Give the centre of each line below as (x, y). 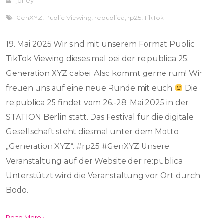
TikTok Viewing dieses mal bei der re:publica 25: (98, 59)
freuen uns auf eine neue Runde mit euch (90, 88)
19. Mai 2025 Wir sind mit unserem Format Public (100, 44)
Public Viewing (69, 18)
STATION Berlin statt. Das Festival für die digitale (100, 117)
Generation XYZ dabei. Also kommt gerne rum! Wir (104, 73)
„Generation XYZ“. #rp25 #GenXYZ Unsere (88, 146)
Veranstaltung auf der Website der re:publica (94, 161)
